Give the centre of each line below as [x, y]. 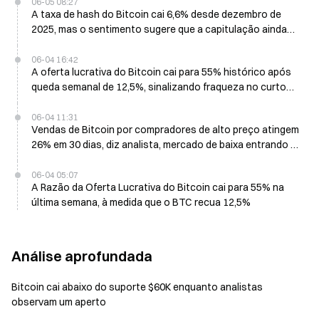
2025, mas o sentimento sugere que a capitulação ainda [159, 29]
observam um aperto [59, 302]
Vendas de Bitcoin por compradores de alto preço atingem [165, 130]
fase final [52, 159]
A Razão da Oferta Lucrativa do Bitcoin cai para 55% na [158, 187]
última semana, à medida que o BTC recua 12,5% [141, 202]
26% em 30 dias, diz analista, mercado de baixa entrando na [167, 145]
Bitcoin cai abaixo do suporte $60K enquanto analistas [92, 287]
